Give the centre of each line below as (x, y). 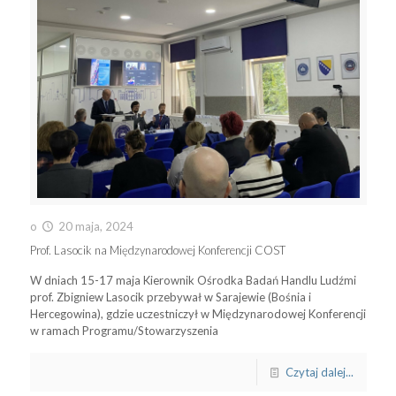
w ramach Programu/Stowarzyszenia (124, 331)
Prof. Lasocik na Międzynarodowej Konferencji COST (159, 250)
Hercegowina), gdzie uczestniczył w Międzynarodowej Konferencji (198, 314)
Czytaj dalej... (319, 372)
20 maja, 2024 (95, 226)
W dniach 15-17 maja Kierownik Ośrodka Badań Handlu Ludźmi (193, 280)
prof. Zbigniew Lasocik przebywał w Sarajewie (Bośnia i (170, 297)
